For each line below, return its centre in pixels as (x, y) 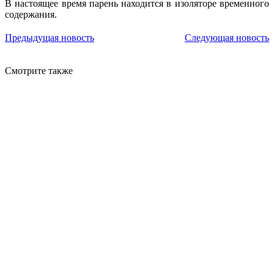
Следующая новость (227, 37)
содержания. (31, 14)
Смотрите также (39, 70)
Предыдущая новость (50, 37)
